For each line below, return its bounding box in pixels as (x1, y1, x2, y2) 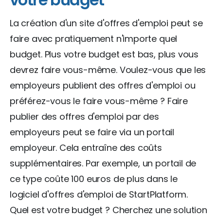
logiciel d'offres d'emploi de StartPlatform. (10, 188, 188, 200)
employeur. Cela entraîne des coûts (10, 141, 162, 154)
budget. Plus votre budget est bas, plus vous (10, 48, 199, 60)
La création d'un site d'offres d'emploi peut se (10, 17, 203, 29)
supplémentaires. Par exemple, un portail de (10, 157, 197, 169)
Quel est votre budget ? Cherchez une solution (10, 203, 207, 216)
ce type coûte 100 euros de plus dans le (10, 172, 178, 185)
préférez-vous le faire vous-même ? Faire (10, 94, 188, 107)
